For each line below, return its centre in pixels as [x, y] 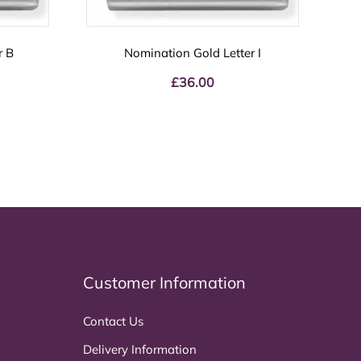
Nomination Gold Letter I [192, 53]
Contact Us [113, 321]
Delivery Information [140, 349]
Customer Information [164, 282]
